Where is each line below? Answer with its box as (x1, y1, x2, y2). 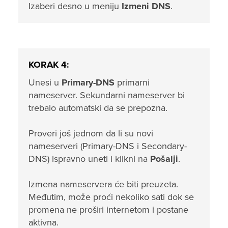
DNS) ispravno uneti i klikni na (28, 153, 150, 164)
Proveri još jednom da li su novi (28, 128, 153, 139)
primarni (115, 77, 150, 88)
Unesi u (28, 77, 62, 88)
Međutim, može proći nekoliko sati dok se (28, 191, 194, 203)
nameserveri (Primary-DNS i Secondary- (28, 140, 187, 152)
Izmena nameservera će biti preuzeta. (28, 179, 178, 190)
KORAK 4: (28, 59, 69, 70)
